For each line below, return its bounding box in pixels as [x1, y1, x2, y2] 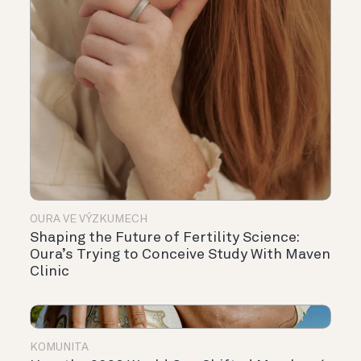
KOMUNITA [30, 342, 89, 354]
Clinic [30, 264, 69, 280]
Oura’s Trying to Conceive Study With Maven [30, 247, 330, 263]
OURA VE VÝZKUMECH [30, 214, 147, 226]
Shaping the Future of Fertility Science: [30, 230, 299, 246]
